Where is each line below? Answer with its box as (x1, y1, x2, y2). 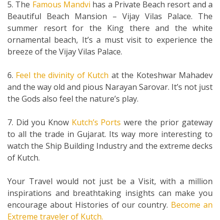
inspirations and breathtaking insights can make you (7, 187, 213, 198)
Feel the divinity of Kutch (16, 69, 109, 81)
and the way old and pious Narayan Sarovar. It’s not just (7, 81, 213, 92)
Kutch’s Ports (71, 116, 121, 128)
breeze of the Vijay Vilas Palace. (7, 46, 122, 57)
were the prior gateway (121, 116, 213, 128)
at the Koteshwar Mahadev (109, 69, 213, 81)
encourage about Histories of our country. (7, 199, 171, 210)
